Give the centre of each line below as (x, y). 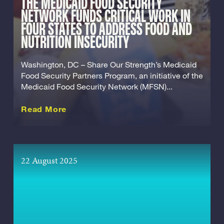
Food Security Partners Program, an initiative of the (112, 76)
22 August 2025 (49, 160)
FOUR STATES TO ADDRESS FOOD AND (106, 30)
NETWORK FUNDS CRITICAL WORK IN (106, 17)
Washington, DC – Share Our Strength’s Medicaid (109, 65)
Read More (44, 109)
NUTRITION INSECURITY (75, 43)
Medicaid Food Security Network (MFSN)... (97, 87)
